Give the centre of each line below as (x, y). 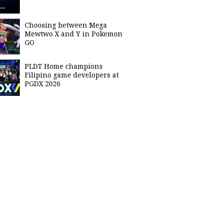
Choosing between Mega (66, 25)
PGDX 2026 (43, 84)
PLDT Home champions (64, 66)
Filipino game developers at (72, 75)
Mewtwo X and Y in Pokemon (74, 34)
